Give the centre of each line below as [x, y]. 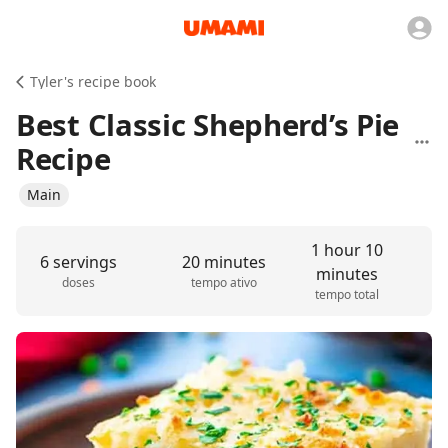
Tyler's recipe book [93, 81]
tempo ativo [224, 282]
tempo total [346, 294]
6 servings [79, 262]
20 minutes [224, 262]
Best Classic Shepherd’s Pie [208, 125]
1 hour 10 [346, 250]
